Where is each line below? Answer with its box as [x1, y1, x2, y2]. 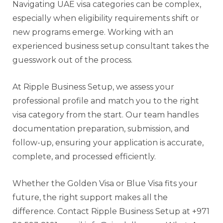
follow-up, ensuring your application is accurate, [12, 137, 204, 147]
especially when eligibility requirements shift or [12, 13, 199, 23]
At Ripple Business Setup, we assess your [12, 82, 174, 92]
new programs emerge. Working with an [12, 27, 173, 37]
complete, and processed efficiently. [12, 151, 156, 161]
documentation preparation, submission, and [12, 123, 190, 133]
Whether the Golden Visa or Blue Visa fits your [12, 178, 198, 188]
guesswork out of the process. [12, 55, 132, 65]
